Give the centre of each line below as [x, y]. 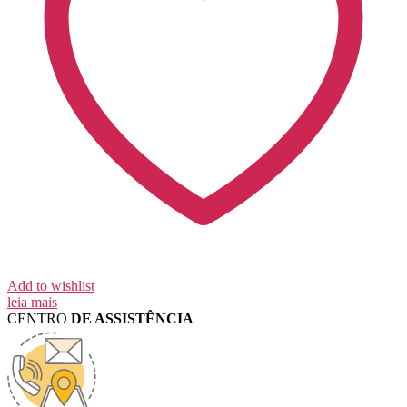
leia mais [32, 303]
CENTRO [39, 319]
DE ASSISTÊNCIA [132, 319]
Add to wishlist [51, 286]
